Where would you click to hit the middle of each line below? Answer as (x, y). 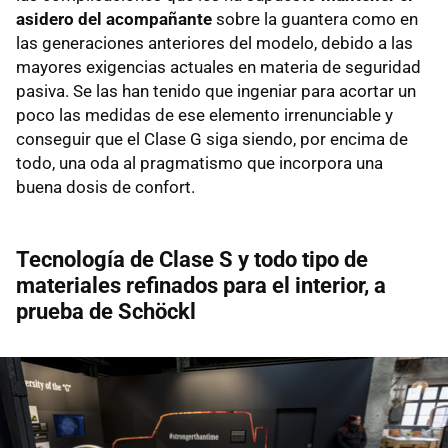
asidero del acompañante (114, 18)
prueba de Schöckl (106, 311)
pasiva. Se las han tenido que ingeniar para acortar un (216, 90)
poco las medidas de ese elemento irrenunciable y (204, 114)
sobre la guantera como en (315, 18)
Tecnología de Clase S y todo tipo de (192, 259)
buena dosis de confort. (105, 186)
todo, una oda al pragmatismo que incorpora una (199, 162)
